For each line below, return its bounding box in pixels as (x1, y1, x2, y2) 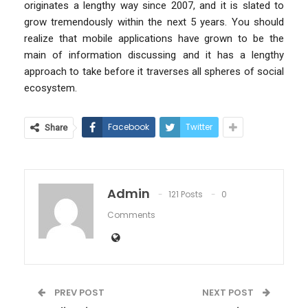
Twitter (186, 120, 212, 133)
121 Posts (168, 188, 203, 200)
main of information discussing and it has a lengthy (24, 48, 284, 61)
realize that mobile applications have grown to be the (24, 32, 284, 45)
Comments (107, 208, 155, 221)
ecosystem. (24, 81, 77, 94)
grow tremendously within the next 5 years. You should (24, 15, 284, 28)
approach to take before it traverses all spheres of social (24, 65, 284, 78)
